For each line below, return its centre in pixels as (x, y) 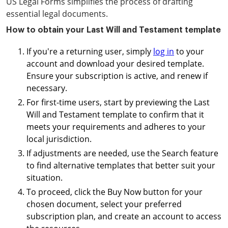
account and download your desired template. (115, 64)
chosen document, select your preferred (104, 204)
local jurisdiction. (59, 139)
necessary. (47, 88)
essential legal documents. (57, 14)
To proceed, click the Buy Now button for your (115, 192)
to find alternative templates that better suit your (121, 165)
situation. (45, 178)
